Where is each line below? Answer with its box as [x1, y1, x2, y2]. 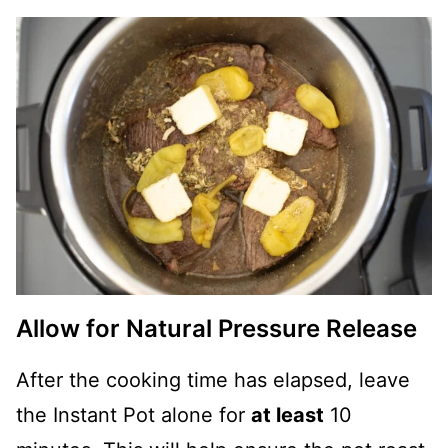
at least [251, 402, 324, 427]
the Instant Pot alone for [16, 402, 251, 427]
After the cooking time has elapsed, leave [16, 367, 410, 392]
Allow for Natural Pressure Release [16, 313, 417, 343]
